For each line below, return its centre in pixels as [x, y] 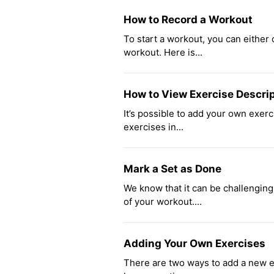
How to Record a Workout [188, 20]
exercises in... [154, 127]
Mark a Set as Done [172, 169]
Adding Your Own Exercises [194, 244]
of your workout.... [163, 202]
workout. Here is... [163, 53]
